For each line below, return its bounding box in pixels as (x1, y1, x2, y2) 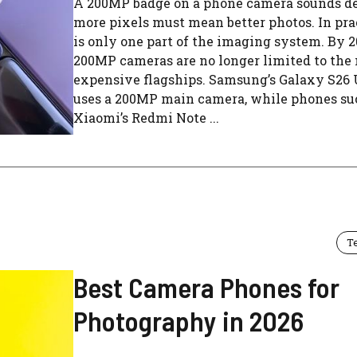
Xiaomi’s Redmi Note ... (73, 109, 219, 126)
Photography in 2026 (73, 304, 304, 338)
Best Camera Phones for (73, 270, 339, 304)
